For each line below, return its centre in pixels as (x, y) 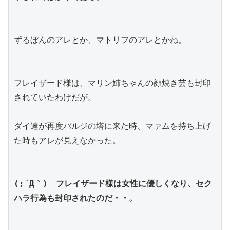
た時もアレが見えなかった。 (67, 140)
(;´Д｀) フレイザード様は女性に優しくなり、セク (113, 183)
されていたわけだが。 (55, 97)
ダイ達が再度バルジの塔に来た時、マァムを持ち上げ (112, 126)
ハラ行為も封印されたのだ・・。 (75, 198)
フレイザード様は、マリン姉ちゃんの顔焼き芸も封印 (112, 83)
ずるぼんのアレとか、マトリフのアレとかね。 (100, 40)
